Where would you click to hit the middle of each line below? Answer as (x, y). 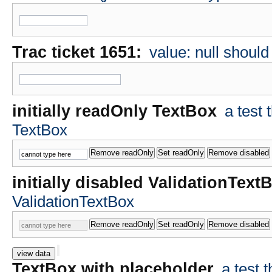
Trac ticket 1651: (79, 53)
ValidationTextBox (73, 201)
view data (34, 253)
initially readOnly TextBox (114, 111)
